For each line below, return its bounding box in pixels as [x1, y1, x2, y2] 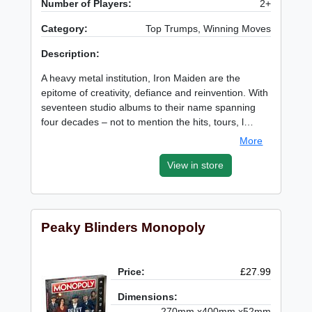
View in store [167, 159, 224, 171]
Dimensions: [118, 291, 178, 303]
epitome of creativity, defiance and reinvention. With [41, 86, 269, 98]
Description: [41, 47, 100, 59]
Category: [41, 22, 88, 34]
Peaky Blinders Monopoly [41, 220, 206, 235]
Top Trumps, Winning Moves [145, 22, 271, 34]
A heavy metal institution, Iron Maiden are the [41, 72, 241, 84]
